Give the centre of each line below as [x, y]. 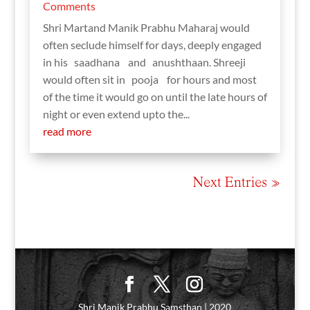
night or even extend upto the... [116, 114]
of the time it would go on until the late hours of [155, 97]
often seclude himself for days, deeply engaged [152, 45]
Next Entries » [237, 184]
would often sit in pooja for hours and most [149, 80]
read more [67, 131]
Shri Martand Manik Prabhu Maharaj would [146, 28]
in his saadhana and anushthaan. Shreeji [144, 62]
